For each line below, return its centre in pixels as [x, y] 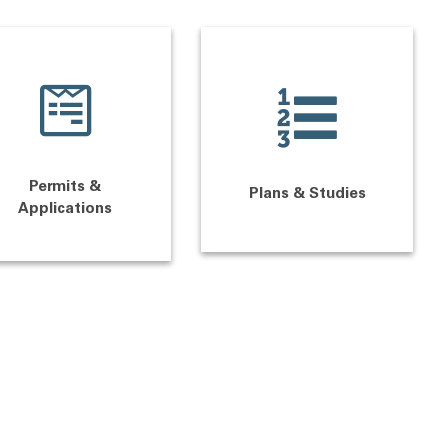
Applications [65, 209]
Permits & [65, 187]
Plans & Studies [307, 194]
